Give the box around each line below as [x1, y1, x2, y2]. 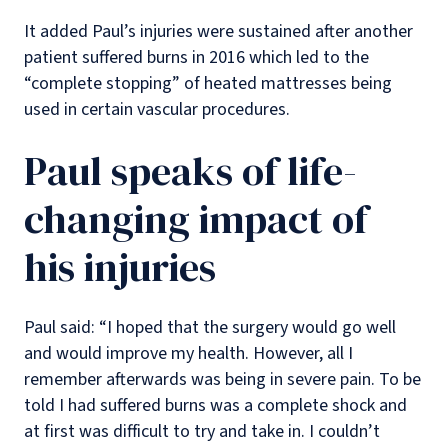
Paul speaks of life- [24, 143, 357, 198]
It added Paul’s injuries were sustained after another [24, 18, 413, 44]
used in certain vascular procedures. [24, 96, 294, 122]
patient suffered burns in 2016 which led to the [24, 44, 369, 70]
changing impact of [24, 191, 368, 246]
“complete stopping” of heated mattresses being [24, 70, 392, 96]
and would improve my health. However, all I [24, 340, 353, 366]
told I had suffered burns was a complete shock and [24, 392, 407, 418]
